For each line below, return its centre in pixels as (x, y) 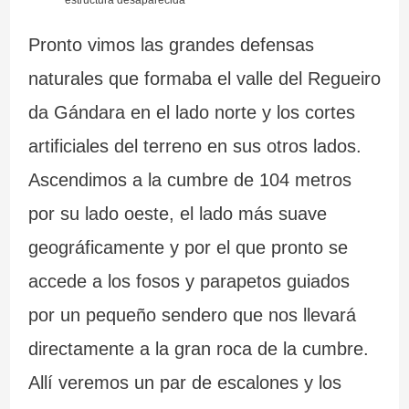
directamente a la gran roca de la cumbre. (198, 348)
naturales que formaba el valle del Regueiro (204, 78)
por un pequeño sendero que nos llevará (192, 315)
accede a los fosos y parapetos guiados (189, 281)
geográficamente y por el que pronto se (188, 247)
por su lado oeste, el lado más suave (177, 213)
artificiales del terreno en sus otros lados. (194, 146)
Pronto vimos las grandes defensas (171, 44)
